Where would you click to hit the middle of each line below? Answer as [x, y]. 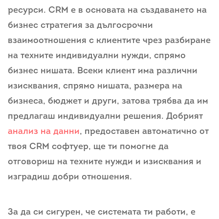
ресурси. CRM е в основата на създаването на [107, 11]
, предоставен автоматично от [144, 132]
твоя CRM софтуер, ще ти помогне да [88, 147]
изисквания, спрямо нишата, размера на [95, 87]
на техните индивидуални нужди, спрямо [97, 56]
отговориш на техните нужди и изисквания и [105, 162]
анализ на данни [44, 132]
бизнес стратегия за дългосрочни [80, 26]
